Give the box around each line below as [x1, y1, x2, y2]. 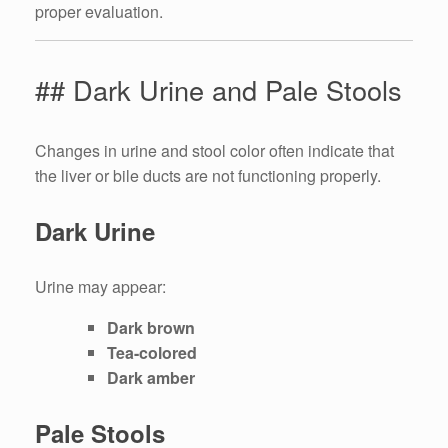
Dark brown [107, 316, 195, 340]
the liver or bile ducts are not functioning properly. [35, 164, 381, 188]
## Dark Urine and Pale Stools [35, 69, 402, 109]
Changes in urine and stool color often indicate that [35, 139, 394, 163]
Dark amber [107, 366, 195, 390]
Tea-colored [107, 341, 197, 365]
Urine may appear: [35, 275, 166, 299]
